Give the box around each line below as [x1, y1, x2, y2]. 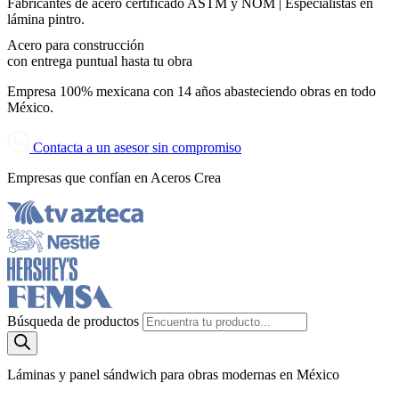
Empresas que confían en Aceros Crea [7, 169, 221, 185]
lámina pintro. [7, 11, 85, 27]
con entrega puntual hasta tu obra [7, 53, 192, 69]
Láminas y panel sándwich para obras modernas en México [7, 366, 339, 382]
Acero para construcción [7, 37, 144, 53]
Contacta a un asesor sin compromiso [33, 139, 241, 155]
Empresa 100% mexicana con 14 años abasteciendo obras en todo [7, 83, 376, 99]
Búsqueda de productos [7, 313, 142, 329]
